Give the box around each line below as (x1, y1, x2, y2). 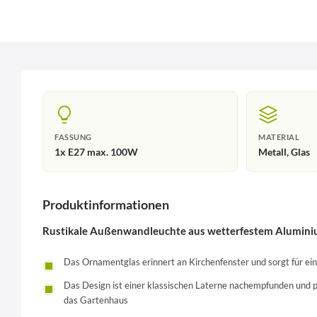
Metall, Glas (258, 145, 310, 158)
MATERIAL (258, 132, 299, 142)
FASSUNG (54, 132, 92, 142)
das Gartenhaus (64, 294, 128, 306)
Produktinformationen (42, 197, 169, 212)
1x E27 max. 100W (54, 145, 138, 158)
